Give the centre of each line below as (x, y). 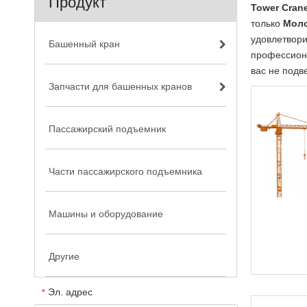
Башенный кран (84, 44)
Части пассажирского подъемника (125, 171)
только (267, 23)
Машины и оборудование (106, 214)
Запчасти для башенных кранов (120, 86)
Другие (64, 256)
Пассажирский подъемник (107, 129)
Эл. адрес (70, 292)
